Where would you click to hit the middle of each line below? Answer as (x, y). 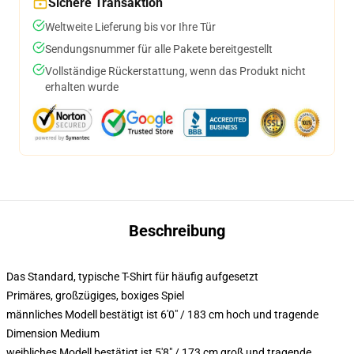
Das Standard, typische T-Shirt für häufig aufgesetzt (132, 277)
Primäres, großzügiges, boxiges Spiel (95, 296)
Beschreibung (177, 231)
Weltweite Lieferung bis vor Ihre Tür (130, 27)
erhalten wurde (82, 87)
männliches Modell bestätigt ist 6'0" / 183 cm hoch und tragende (162, 314)
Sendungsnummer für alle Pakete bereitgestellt (159, 49)
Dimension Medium (53, 333)
